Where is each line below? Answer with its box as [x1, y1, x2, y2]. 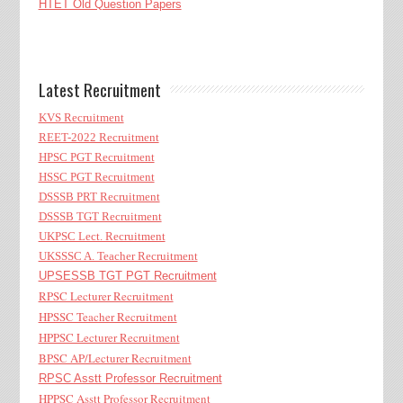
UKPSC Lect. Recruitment [38, 229, 166, 243]
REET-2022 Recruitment [38, 130, 159, 144]
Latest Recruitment [38, 76, 161, 102]
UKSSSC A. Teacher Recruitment [38, 249, 198, 263]
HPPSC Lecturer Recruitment [38, 329, 180, 345]
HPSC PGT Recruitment [38, 150, 155, 164]
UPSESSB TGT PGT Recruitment [38, 269, 217, 282]
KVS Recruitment [38, 111, 124, 124]
